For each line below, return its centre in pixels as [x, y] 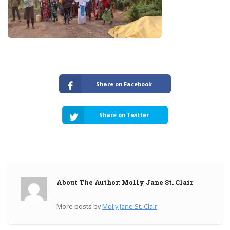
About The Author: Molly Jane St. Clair [125, 182]
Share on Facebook [124, 84]
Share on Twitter [124, 115]
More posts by [80, 206]
